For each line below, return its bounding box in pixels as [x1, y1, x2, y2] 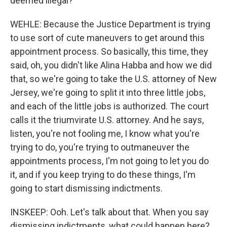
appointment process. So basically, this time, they [10, 46, 208, 57]
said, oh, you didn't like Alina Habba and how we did [10, 60, 212, 70]
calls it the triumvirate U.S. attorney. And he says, [10, 115, 204, 125]
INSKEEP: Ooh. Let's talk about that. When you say [10, 207, 209, 217]
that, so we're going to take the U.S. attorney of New [10, 73, 217, 84]
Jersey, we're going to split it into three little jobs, [10, 87, 205, 98]
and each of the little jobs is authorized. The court [10, 101, 209, 111]
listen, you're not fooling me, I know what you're [10, 128, 200, 139]
